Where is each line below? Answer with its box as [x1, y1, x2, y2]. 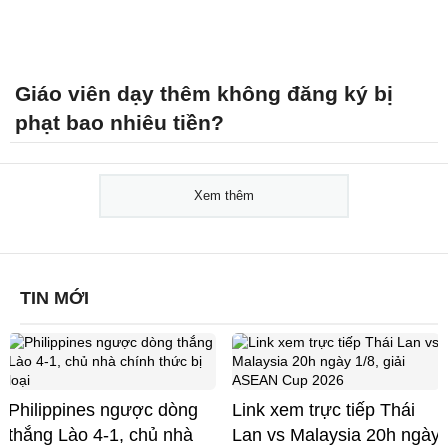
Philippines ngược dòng [8, 399, 198, 420]
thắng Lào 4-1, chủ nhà [8, 424, 193, 445]
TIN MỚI [20, 287, 89, 308]
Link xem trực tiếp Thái [232, 399, 415, 420]
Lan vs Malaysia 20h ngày [232, 424, 440, 445]
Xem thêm [194, 187, 254, 203]
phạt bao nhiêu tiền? [15, 110, 224, 134]
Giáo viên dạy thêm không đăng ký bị [15, 81, 393, 105]
